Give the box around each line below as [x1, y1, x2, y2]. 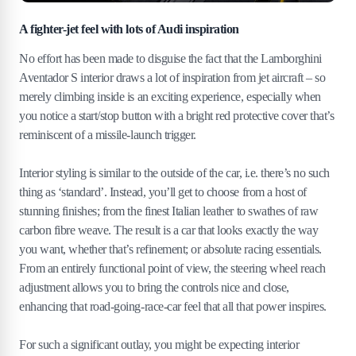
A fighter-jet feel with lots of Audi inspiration [19, 21, 242, 36]
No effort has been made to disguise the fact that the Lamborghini [19, 51, 322, 65]
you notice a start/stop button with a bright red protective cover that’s [19, 108, 335, 122]
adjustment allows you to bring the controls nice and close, [19, 280, 289, 294]
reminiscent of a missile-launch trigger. [19, 127, 196, 141]
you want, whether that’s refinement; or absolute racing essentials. [19, 242, 322, 256]
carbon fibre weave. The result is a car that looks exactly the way [19, 222, 319, 237]
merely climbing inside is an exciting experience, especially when [19, 89, 321, 103]
